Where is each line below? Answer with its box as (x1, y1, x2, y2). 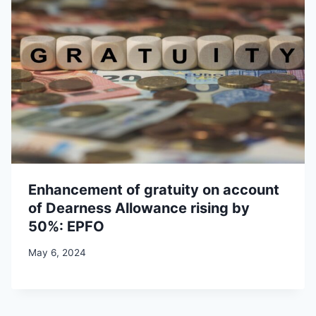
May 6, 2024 (28, 246, 86, 258)
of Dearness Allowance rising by (28, 200, 250, 217)
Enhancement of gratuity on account (28, 181, 279, 199)
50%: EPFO (28, 218, 104, 236)
